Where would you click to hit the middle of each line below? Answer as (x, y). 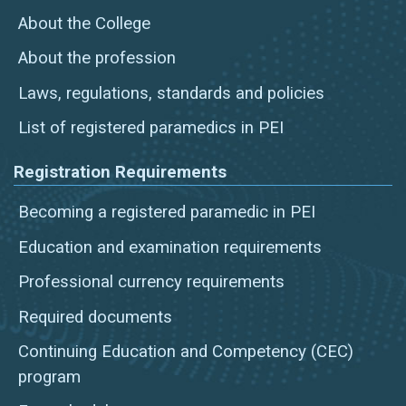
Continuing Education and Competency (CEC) (186, 352)
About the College (85, 24)
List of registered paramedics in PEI (151, 128)
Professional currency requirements (152, 282)
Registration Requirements (120, 173)
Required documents (96, 317)
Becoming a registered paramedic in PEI (167, 213)
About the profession (97, 58)
